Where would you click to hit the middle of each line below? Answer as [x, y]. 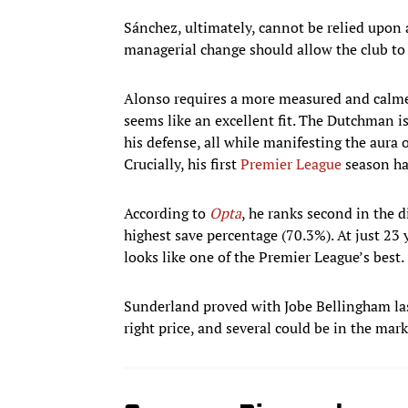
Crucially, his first [182, 164]
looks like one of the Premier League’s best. [264, 257]
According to [167, 214]
